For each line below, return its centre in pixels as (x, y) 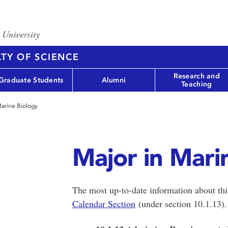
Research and (196, 76)
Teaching (197, 84)
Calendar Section (104, 204)
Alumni (114, 80)
